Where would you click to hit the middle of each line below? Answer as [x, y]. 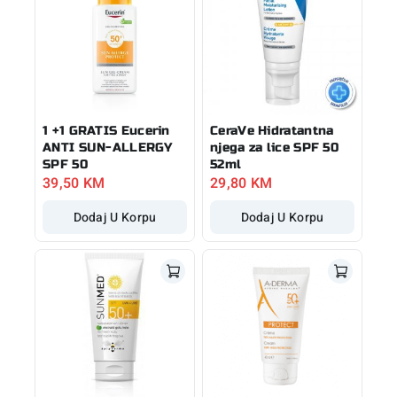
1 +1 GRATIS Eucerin [106, 130]
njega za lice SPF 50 [275, 147]
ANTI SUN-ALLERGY [107, 147]
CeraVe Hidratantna [272, 130]
